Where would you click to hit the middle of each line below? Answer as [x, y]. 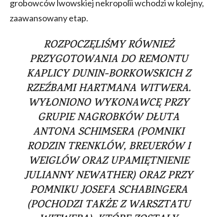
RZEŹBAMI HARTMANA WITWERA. [108, 89]
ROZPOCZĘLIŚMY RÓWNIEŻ [108, 45]
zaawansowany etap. [49, 18]
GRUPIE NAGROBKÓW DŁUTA [108, 118]
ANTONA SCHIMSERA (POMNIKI [108, 132]
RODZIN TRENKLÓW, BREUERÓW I [108, 147]
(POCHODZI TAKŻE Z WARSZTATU [108, 205]
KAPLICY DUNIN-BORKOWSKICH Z [108, 74]
